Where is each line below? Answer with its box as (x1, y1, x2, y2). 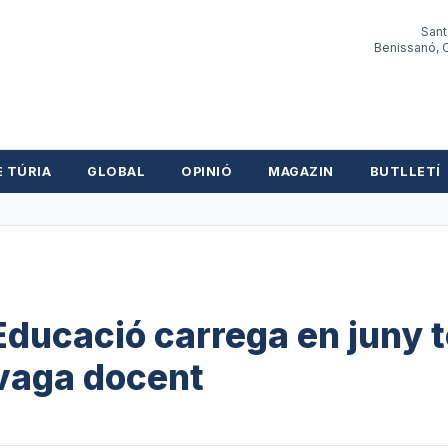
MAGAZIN (268, 164, 334, 179)
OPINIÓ (181, 164, 233, 179)
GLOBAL (87, 164, 146, 179)
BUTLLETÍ (369, 164, 441, 179)
